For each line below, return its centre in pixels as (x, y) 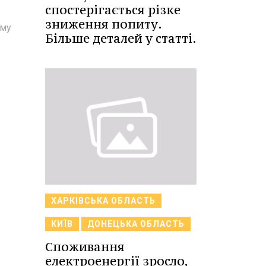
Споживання (85, 246)
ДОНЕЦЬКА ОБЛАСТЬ (136, 224)
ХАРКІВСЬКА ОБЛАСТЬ (103, 200)
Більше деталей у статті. (121, 39)
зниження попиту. (103, 24)
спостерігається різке (113, 10)
